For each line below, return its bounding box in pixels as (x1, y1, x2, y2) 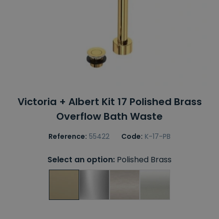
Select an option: (47, 154, 115, 165)
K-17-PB (145, 131, 171, 141)
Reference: (48, 131, 87, 141)
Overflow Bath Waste (56, 109, 163, 123)
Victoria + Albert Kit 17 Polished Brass (17, 95, 202, 109)
